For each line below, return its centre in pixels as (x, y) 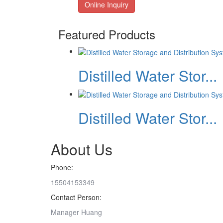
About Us (82, 149)
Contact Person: (76, 197)
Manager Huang (76, 212)
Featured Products (107, 34)
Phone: (62, 167)
